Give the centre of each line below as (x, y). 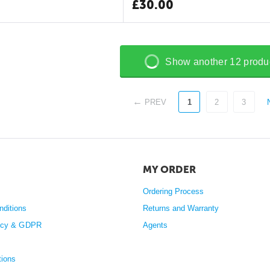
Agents (155, 225)
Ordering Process (173, 191)
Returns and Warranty (181, 208)
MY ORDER (169, 169)
